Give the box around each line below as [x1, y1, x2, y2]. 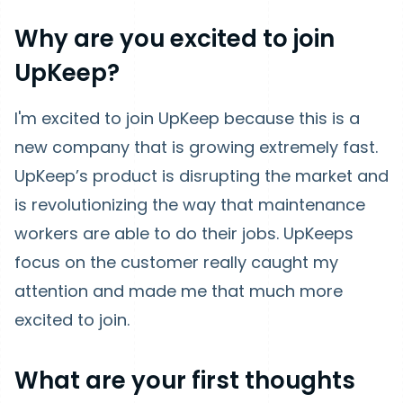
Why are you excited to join [14, 22, 335, 55]
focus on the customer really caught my [14, 251, 338, 273]
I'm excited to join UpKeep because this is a [14, 107, 360, 130]
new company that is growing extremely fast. [14, 136, 378, 158]
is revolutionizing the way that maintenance [14, 193, 365, 216]
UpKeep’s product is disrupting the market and [14, 165, 389, 187]
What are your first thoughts [14, 364, 355, 397]
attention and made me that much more [14, 280, 343, 302]
